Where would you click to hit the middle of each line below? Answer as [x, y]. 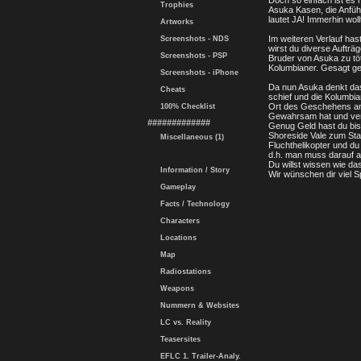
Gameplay [176, 187]
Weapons [175, 288]
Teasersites [178, 339]
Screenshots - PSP [191, 56]
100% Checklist [185, 106]
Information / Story [193, 170]
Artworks [174, 22]
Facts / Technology [193, 204]
